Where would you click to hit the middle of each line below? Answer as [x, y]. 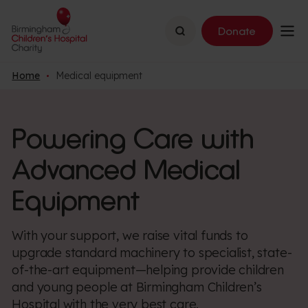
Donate [237, 31]
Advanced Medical [126, 169]
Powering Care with [133, 139]
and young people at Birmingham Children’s [137, 287]
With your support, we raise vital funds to [130, 236]
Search [192, 29]
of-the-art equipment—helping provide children [148, 270]
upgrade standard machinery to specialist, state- [152, 253]
